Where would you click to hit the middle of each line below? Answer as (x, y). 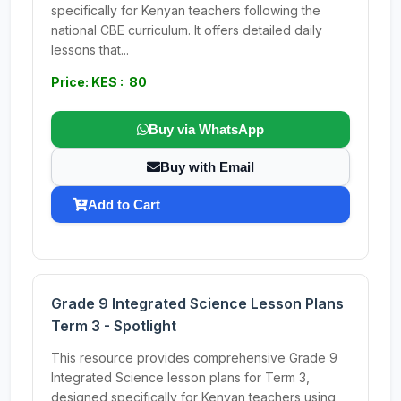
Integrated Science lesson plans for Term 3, (180, 377)
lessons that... (90, 50)
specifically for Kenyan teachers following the (186, 10)
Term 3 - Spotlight (114, 326)
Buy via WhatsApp (206, 129)
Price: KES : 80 (99, 82)
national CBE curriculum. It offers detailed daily (187, 30)
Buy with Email (207, 167)
